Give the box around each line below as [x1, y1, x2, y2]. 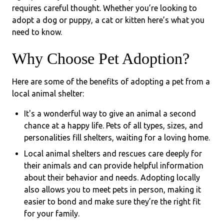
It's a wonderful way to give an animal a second [24, 109, 196, 118]
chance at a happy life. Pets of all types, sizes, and [24, 121, 203, 130]
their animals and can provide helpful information [24, 161, 203, 170]
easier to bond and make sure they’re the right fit [24, 197, 200, 206]
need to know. [12, 27, 62, 36]
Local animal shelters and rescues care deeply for [24, 149, 202, 158]
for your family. [24, 209, 79, 218]
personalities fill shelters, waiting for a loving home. [24, 133, 210, 142]
